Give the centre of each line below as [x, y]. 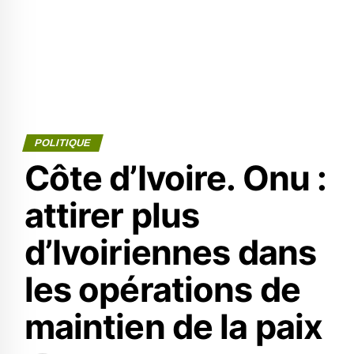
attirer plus [112, 215]
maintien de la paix [173, 326]
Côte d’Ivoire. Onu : [175, 178]
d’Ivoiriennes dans [170, 252]
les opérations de [162, 289]
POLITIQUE [62, 143]
